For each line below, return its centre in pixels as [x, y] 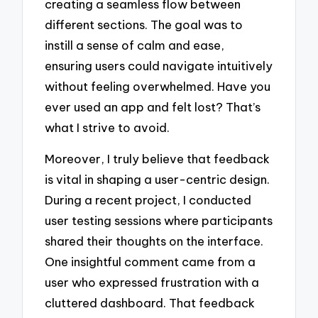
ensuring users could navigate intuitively [159, 65]
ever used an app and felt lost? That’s [153, 106]
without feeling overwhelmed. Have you [158, 86]
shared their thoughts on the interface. [154, 241]
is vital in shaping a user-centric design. [158, 180]
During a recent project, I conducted [148, 200]
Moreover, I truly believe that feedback [158, 159]
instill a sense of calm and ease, [135, 45]
